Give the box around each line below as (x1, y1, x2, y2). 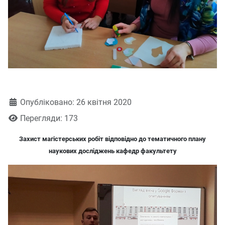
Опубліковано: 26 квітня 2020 (20, 97, 132, 107)
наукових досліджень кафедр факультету (48, 147, 177, 155)
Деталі (8, 97, 33, 107)
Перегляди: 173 (20, 114, 78, 124)
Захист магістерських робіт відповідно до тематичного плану (19, 135, 206, 143)
